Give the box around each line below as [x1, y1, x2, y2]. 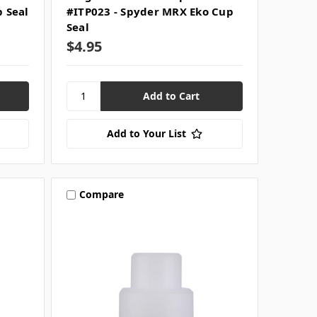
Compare [79, 188, 124, 202]
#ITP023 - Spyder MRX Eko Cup [66, 4, 234, 18]
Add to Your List [106, 126, 186, 140]
